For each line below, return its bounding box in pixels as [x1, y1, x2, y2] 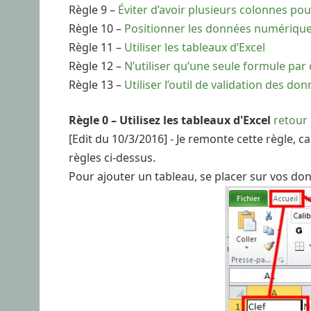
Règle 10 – [69, 20, 124, 36]
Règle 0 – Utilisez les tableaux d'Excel [69, 112, 271, 128]
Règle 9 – [69, 1, 118, 17]
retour [274, 112, 308, 128]
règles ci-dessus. [69, 149, 155, 165]
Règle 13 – [69, 76, 124, 92]
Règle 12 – [69, 58, 124, 74]
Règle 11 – [69, 39, 124, 55]
